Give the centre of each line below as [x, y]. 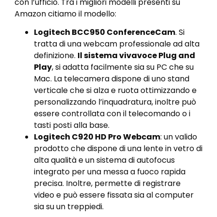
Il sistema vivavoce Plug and [136, 56]
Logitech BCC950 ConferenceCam [105, 32]
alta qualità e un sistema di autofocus [104, 160]
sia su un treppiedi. [69, 207]
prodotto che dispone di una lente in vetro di [118, 149]
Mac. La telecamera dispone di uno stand [112, 79]
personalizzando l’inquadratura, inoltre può [115, 102]
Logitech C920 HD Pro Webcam [97, 137]
